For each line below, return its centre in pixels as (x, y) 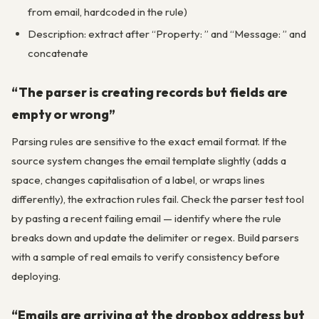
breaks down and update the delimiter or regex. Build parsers (155, 238)
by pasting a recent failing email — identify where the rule (146, 219)
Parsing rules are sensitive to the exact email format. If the (149, 142)
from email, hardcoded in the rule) (107, 12)
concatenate (58, 53)
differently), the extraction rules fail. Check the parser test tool (158, 199)
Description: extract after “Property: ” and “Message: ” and (167, 34)
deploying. (36, 276)
